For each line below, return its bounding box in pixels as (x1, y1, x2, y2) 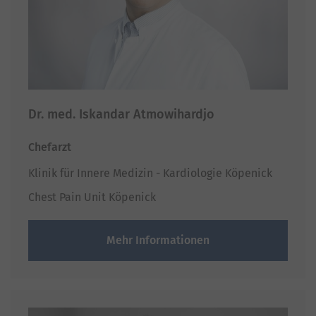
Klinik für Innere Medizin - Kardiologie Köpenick (28, 166, 272, 180)
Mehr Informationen (107, 233, 209, 247)
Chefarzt (28, 140, 71, 154)
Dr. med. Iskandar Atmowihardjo (28, 106, 214, 122)
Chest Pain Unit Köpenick (28, 190, 156, 204)
